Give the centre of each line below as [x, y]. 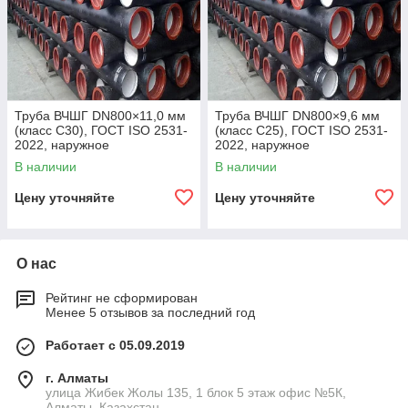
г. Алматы [77, 378]
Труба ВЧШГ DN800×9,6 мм [297, 116]
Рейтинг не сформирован [122, 298]
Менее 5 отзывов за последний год [150, 313]
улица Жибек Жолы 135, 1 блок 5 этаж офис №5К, [196, 393]
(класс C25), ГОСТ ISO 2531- [301, 131]
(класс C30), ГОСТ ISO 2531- [101, 131]
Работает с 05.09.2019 [115, 346]
